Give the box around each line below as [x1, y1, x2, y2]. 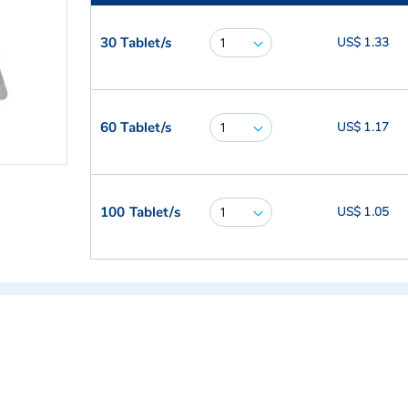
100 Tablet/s [100, 202, 180, 221]
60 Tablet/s [100, 117, 172, 137]
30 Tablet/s [100, 33, 172, 52]
